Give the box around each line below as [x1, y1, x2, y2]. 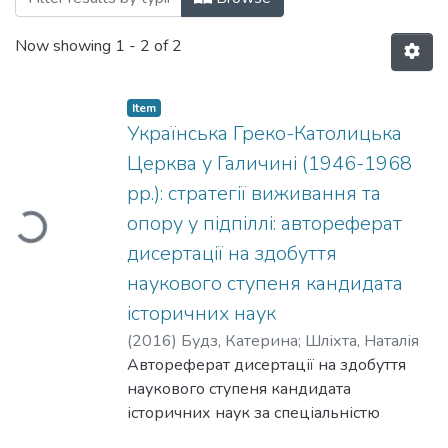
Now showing [15, 35, 115, 58]
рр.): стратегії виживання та [127, 180, 381, 207]
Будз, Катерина [181, 330, 298, 352]
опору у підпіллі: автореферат [127, 210, 402, 237]
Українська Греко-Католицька [127, 120, 402, 147]
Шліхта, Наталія [305, 330, 419, 352]
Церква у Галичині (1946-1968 [127, 150, 412, 177]
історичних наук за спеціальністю [127, 402, 380, 424]
